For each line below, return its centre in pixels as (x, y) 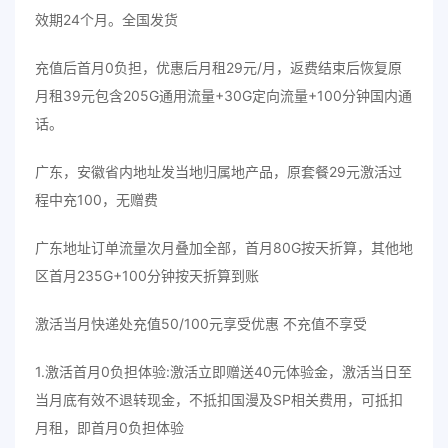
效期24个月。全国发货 (106, 19)
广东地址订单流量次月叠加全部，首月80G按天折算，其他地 (224, 247)
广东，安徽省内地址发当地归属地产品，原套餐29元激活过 (218, 171)
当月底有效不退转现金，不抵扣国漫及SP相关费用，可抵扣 (219, 399)
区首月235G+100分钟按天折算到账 (147, 275)
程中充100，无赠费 (96, 199)
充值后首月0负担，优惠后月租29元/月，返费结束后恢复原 (218, 67)
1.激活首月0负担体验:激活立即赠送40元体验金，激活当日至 (223, 371)
